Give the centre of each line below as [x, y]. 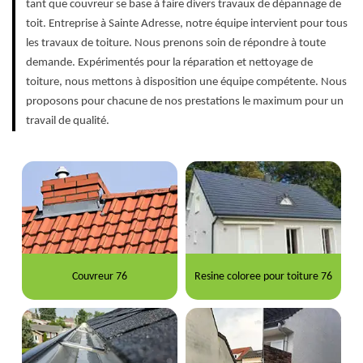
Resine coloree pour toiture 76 [264, 276]
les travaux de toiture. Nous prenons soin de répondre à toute [176, 44]
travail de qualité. [68, 122]
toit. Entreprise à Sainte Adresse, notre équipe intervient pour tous [187, 24]
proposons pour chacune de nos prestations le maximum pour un [185, 102]
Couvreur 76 [99, 276]
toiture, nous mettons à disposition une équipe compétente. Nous [186, 83]
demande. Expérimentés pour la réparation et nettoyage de [169, 63]
